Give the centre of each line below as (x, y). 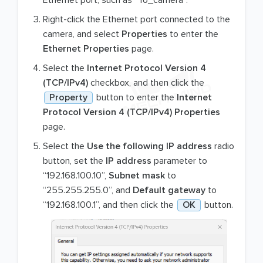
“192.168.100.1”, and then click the (109, 205)
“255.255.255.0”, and (88, 190)
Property (68, 97)
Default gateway (169, 190)
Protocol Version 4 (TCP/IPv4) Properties (131, 112)
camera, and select (82, 34)
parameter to (179, 161)
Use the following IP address (149, 146)
